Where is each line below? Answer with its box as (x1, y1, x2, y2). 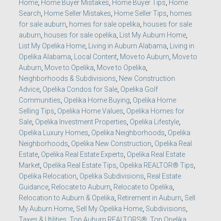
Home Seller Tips (114, 9, 167, 17)
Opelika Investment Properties (35, 117, 127, 126)
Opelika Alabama (19, 52, 71, 61)
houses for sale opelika (44, 31, 116, 39)
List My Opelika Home (19, 41, 85, 50)
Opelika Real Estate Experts (41, 150, 124, 158)
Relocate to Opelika (113, 183, 173, 191)
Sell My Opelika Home (76, 204, 143, 213)
